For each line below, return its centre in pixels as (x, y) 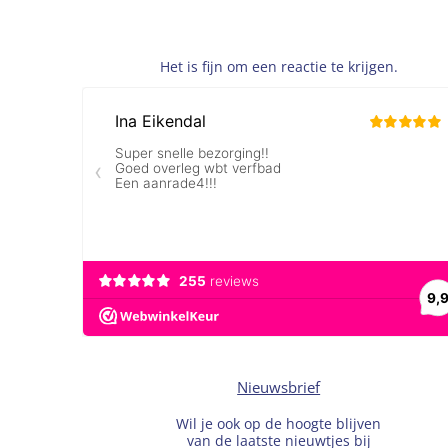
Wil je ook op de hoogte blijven (279, 423)
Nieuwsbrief (279, 386)
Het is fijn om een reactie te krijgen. (278, 66)
